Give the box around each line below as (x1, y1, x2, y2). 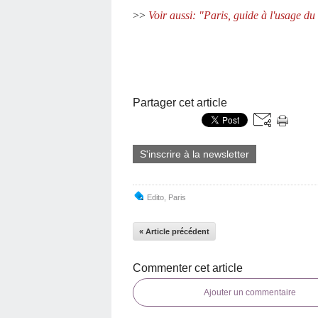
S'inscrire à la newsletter (140, 148, 249, 160)
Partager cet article (133, 97, 227, 109)
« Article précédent (139, 227, 209, 236)
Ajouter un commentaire (204, 287, 296, 297)
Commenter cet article (133, 262, 243, 274)
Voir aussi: (148, 9, 196, 21)
